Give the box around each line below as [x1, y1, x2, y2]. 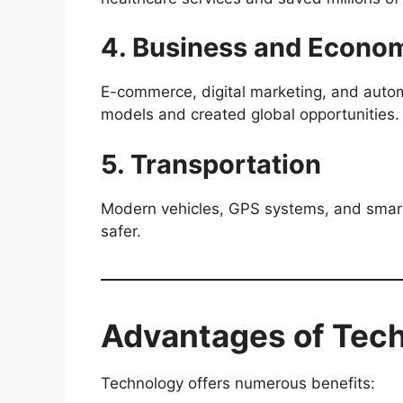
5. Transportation [101, 148, 321, 180]
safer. [101, 221, 141, 240]
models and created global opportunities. [101, 105, 399, 124]
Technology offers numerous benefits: [101, 373, 375, 392]
